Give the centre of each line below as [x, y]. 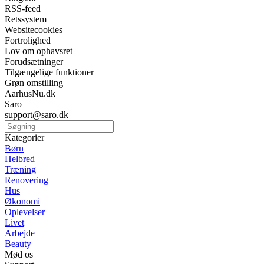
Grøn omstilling [34, 83]
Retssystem [26, 19]
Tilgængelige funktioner [49, 72]
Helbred [20, 159]
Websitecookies [34, 30]
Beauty [18, 244]
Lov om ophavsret [39, 51]
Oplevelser [25, 212]
